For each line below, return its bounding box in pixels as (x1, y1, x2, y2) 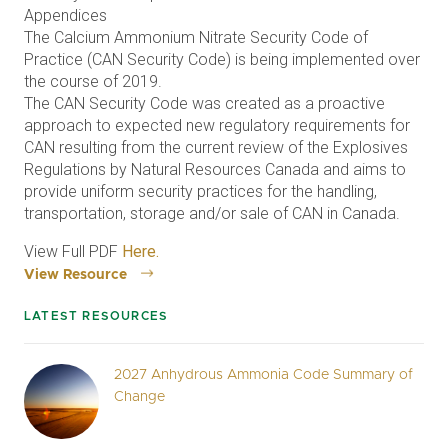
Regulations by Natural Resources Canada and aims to (24, 160, 406, 179)
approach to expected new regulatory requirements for (24, 116, 410, 135)
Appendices (24, 6, 107, 25)
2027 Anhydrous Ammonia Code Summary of (114, 368, 413, 382)
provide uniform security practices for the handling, (24, 182, 377, 201)
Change (114, 390, 165, 404)
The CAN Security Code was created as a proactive (24, 94, 385, 113)
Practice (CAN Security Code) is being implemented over (24, 50, 420, 69)
